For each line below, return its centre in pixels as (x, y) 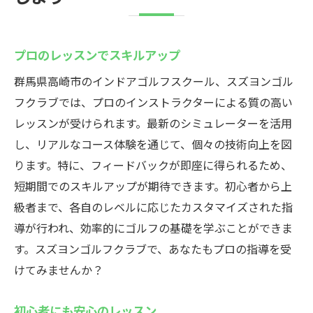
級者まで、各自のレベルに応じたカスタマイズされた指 (153, 207)
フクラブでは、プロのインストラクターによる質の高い (153, 102)
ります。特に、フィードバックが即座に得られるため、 (153, 165)
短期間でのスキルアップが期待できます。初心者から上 (153, 186)
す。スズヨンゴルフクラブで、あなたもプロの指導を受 (153, 249)
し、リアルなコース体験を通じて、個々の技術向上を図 (153, 144)
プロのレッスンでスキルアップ (97, 54)
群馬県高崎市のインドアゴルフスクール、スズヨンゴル (154, 81)
